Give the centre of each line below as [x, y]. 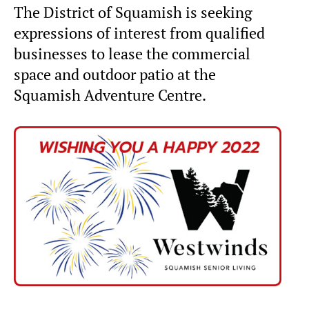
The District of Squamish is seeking [133, 12]
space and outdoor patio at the [115, 74]
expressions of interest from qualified [139, 33]
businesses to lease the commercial [132, 53]
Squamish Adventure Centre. [110, 95]
